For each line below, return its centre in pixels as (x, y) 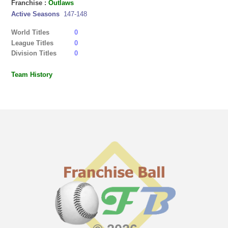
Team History (32, 75)
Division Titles (34, 53)
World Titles (31, 33)
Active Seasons (37, 14)
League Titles (33, 43)
